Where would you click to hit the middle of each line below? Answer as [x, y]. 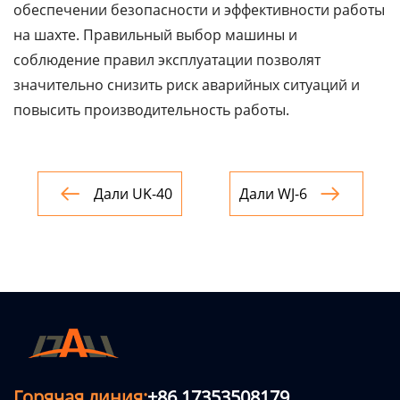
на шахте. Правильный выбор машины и [155, 35]
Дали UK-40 [133, 194]
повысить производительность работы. [151, 110]
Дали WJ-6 [273, 194]
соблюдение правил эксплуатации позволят [167, 60]
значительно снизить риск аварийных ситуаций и [187, 85]
